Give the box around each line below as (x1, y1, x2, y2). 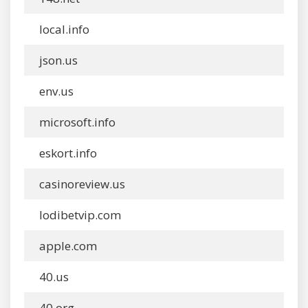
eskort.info (36, 145, 97, 161)
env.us (36, 83, 74, 99)
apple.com (36, 238, 97, 254)
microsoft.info (36, 114, 115, 130)
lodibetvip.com (36, 207, 121, 223)
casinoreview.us (36, 176, 125, 192)
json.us (36, 52, 78, 68)
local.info (36, 21, 89, 37)
